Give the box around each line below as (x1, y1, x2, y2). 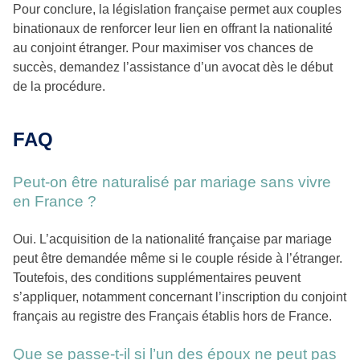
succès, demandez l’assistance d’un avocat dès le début (13, 60, 333, 75)
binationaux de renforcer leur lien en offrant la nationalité (13, 22, 333, 36)
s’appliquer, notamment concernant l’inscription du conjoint (13, 290, 346, 305)
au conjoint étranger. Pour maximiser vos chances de (13, 41, 313, 55)
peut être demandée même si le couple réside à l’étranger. (13, 252, 342, 266)
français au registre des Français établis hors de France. (13, 309, 332, 324)
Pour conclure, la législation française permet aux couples (13, 2, 342, 17)
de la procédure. (13, 80, 105, 94)
